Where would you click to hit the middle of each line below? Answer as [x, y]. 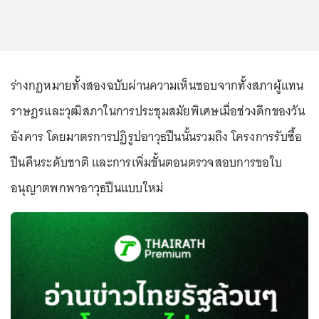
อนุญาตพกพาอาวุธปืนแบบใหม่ [87, 188]
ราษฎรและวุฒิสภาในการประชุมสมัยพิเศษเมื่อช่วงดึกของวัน [158, 111]
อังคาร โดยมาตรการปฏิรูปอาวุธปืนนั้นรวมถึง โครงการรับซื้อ [157, 137]
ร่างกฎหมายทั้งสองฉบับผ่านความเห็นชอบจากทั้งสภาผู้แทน [157, 85]
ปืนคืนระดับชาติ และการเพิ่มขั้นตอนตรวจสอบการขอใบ [146, 162]
